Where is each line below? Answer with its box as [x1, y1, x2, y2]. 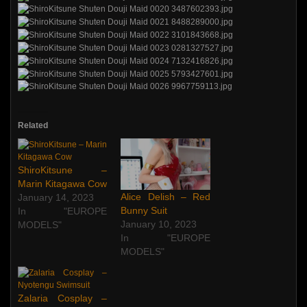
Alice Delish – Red [121, 191, 210, 202]
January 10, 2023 [121, 218, 197, 230]
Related [18, 121, 48, 131]
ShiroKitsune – [18, 164, 108, 176]
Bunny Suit [121, 204, 168, 216]
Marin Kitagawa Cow [18, 178, 107, 190]
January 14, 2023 [18, 192, 94, 204]
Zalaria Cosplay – [18, 292, 108, 304]
